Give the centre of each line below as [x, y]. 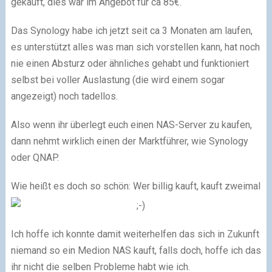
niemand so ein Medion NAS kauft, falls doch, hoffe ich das [136, 250]
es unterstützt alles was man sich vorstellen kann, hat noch [135, 47]
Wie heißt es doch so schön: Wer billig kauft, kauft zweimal [135, 186]
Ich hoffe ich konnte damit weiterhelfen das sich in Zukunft [135, 234]
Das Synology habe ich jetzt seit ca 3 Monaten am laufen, [131, 31]
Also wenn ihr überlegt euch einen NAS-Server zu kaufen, [131, 125]
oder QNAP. [35, 158]
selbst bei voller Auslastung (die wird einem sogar [117, 80]
